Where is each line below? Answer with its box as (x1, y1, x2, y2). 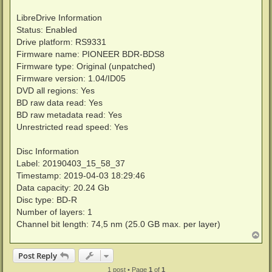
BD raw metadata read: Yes (16, 110, 122, 120)
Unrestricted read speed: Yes (16, 122, 128, 132)
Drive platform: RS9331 (16, 37, 106, 47)
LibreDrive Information (16, 13, 102, 23)
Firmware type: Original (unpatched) (16, 61, 155, 72)
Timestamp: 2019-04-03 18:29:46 (16, 171, 145, 181)
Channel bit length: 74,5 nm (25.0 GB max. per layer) (16, 219, 220, 229)
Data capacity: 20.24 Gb (16, 183, 109, 193)
